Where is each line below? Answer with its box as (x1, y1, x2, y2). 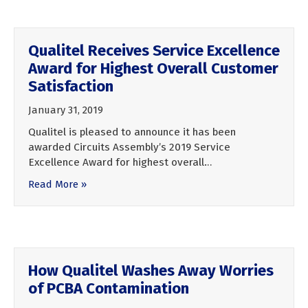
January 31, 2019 (28, 103, 103, 116)
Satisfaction (28, 76, 113, 96)
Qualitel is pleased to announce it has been (28, 125, 236, 138)
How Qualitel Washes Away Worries (28, 261, 274, 280)
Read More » (28, 177, 87, 190)
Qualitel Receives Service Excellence (28, 41, 280, 60)
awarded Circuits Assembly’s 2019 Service (28, 140, 230, 153)
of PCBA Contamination (28, 278, 189, 298)
